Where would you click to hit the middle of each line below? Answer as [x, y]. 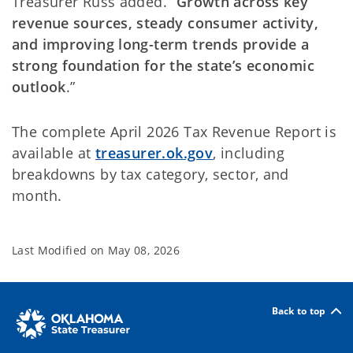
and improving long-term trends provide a [161, 44]
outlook [39, 87]
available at [54, 153]
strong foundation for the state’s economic [163, 65]
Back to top [299, 310]
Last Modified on [60, 250]
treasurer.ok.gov [154, 153]
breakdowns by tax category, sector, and [150, 174]
